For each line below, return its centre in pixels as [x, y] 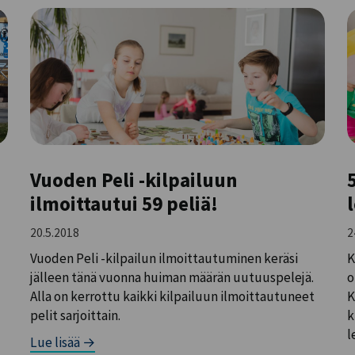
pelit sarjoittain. [76, 316]
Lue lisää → [63, 342]
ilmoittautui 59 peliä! [124, 203]
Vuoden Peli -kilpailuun [134, 179]
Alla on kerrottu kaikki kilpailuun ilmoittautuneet [173, 297]
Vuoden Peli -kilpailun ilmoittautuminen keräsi [164, 259]
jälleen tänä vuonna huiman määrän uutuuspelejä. [172, 278]
